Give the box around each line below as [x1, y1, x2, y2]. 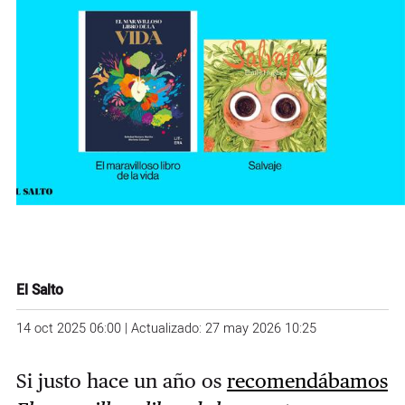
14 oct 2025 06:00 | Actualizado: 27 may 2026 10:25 [15, 319, 316, 339]
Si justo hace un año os [15, 369, 227, 393]
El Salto [15, 279, 63, 301]
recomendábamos [226, 369, 388, 393]
